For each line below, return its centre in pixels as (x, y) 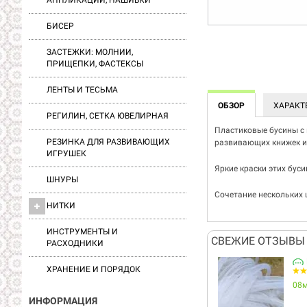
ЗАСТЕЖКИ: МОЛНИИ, (90, 52)
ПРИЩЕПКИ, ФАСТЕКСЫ (95, 64)
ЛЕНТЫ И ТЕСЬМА (82, 90)
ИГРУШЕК (66, 153)
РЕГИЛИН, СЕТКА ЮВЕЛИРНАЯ (108, 116)
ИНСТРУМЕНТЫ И (82, 232)
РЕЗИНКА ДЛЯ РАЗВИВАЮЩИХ (108, 142)
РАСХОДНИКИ (75, 243)
